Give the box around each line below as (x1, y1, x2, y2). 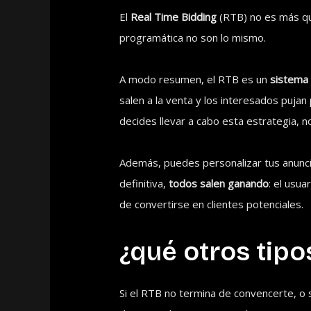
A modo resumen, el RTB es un (119, 72, 271, 87)
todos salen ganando (169, 176, 269, 191)
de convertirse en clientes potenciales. (119, 197, 304, 212)
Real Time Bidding (131, 10, 217, 24)
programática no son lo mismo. (119, 31, 267, 45)
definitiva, (119, 176, 169, 191)
